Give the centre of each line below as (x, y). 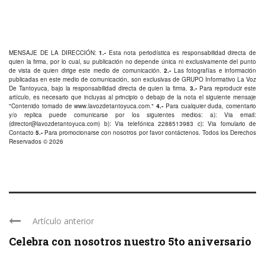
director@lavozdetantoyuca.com (54, 124)
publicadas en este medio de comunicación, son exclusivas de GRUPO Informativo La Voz (132, 80)
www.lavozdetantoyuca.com (112, 106)
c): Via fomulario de (225, 124)
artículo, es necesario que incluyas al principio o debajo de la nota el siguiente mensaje (132, 97)
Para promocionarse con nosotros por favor (104, 133)
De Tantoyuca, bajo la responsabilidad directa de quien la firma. (100, 88)
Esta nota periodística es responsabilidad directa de (181, 53)
